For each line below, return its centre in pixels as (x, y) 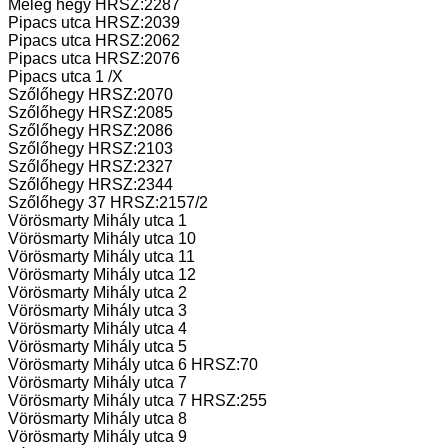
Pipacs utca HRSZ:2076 (94, 58)
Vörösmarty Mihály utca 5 (97, 346)
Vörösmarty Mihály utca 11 (101, 256)
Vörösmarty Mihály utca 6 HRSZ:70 (133, 364)
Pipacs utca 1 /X (65, 76)
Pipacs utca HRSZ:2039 (94, 22)
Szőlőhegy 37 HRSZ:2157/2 (108, 202)
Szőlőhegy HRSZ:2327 (90, 166)
